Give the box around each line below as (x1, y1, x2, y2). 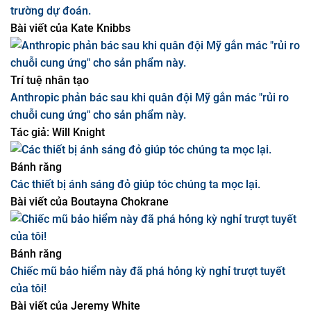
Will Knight (49, 195, 105, 208)
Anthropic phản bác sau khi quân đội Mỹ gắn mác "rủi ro (10, 160, 289, 174)
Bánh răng (10, 230, 62, 243)
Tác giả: (10, 195, 49, 208)
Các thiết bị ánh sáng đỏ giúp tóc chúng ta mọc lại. (10, 247, 260, 260)
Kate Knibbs (68, 91, 131, 104)
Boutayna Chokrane (68, 264, 169, 278)
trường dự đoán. (10, 74, 91, 87)
